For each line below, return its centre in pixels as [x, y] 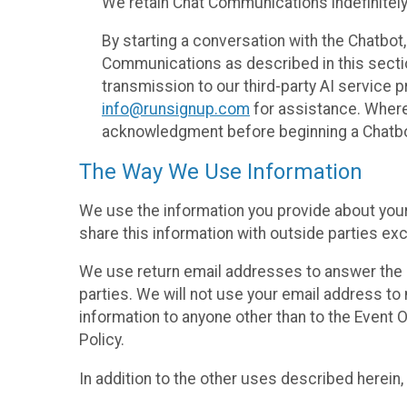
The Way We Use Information [221, 172]
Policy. [102, 340]
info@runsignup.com [176, 109]
